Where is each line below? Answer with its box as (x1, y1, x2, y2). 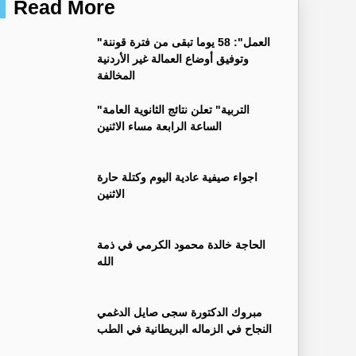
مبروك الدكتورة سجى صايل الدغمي (97, 305, 262, 319)
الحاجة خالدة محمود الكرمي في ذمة (97, 238, 265, 251)
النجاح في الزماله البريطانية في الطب (97, 322, 272, 335)
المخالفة (97, 68, 135, 82)
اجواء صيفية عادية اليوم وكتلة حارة (97, 170, 257, 184)
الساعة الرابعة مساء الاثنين (97, 119, 222, 133)
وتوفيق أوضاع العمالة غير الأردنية (97, 52, 249, 65)
